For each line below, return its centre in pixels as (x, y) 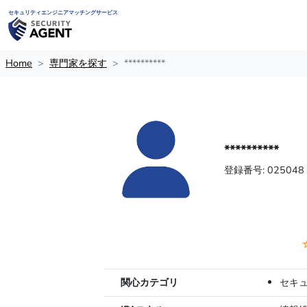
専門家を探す (78, 63)
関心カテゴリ (149, 283)
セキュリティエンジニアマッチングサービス (63, 13)
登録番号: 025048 (264, 170)
